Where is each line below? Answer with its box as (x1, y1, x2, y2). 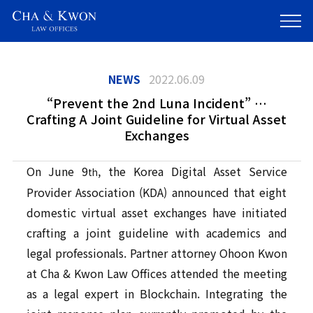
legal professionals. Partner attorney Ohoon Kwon (26, 245, 287, 262)
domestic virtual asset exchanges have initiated (26, 204, 287, 221)
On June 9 (26, 163, 89, 180)
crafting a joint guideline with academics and (26, 224, 287, 242)
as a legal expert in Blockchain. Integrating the (26, 285, 287, 303)
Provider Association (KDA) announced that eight (26, 184, 287, 201)
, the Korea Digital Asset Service (98, 163, 287, 180)
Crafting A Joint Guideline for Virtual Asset (27, 110, 286, 129)
